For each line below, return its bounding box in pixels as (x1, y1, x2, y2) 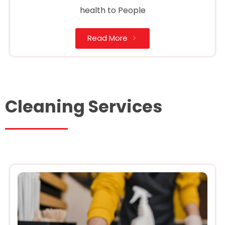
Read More (87, 32, 128, 43)
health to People (79, 4, 146, 16)
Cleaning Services (5, 95, 162, 119)
